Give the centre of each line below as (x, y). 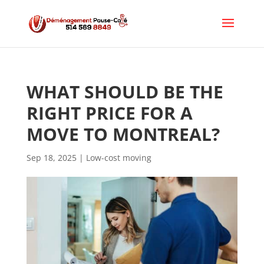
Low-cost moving (118, 158)
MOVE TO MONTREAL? (123, 134)
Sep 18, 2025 (51, 158)
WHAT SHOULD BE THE (125, 92)
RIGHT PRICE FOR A (109, 113)
